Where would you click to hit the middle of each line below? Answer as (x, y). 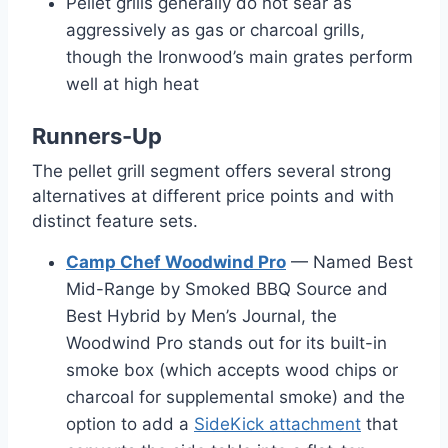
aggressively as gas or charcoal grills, (215, 29)
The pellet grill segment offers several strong (211, 170)
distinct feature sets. (115, 220)
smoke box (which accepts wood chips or (232, 370)
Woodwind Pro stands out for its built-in (226, 343)
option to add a (130, 424)
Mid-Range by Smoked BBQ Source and (227, 289)
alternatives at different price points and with (213, 195)
